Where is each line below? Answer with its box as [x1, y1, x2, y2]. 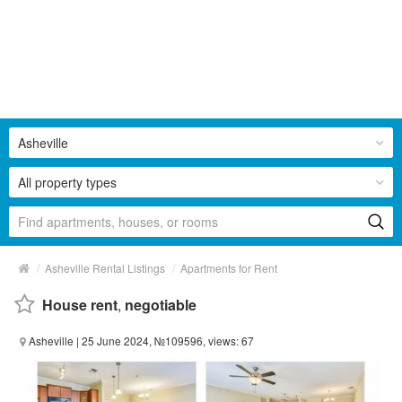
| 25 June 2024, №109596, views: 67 [74, 332, 254, 348]
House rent [42, 293, 118, 315]
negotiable [125, 293, 197, 315]
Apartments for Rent [180, 259, 277, 275]
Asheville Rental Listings [45, 259, 165, 275]
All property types [18, 172, 117, 191]
